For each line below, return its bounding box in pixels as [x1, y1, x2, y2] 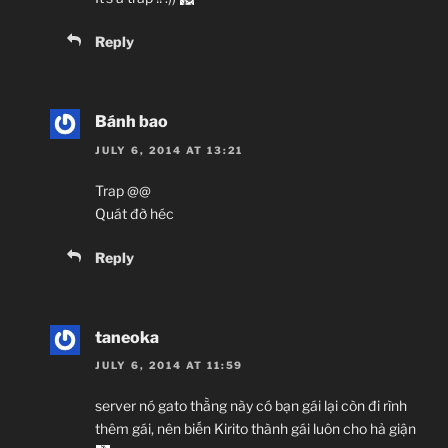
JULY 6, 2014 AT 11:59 [95, 359, 244, 372]
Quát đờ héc [95, 204, 174, 222]
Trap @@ [95, 181, 151, 199]
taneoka [95, 327, 159, 347]
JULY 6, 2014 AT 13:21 [95, 143, 244, 156]
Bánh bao [95, 112, 168, 132]
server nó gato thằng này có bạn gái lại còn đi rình [95, 397, 407, 415]
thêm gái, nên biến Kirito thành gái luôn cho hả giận [95, 420, 416, 438]
